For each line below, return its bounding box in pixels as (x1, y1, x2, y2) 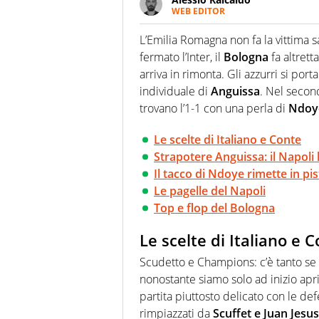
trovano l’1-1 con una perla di (140, 100, 288, 117)
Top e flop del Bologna (154, 200, 275, 216)
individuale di (140, 83, 211, 100)
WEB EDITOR (172, 5, 225, 18)
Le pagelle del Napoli (154, 183, 266, 199)
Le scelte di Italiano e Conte (154, 132, 301, 148)
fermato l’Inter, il (140, 49, 224, 66)
